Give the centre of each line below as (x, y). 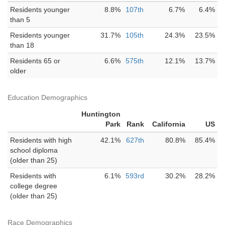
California (169, 124)
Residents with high (41, 140)
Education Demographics (47, 97)
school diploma (34, 150)
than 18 (22, 45)
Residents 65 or (35, 61)
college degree (34, 186)
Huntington (101, 114)
